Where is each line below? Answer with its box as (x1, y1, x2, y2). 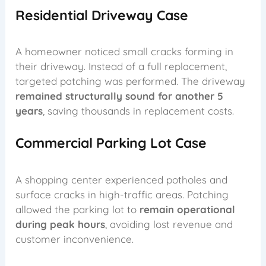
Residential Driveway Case (15, 6, 189, 24)
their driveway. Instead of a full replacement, (15, 60, 227, 73)
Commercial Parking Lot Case (15, 134, 207, 152)
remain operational (140, 202, 236, 216)
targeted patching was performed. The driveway (15, 75, 246, 88)
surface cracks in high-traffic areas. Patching (15, 188, 229, 201)
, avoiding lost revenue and (105, 217, 233, 230)
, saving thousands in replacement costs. (43, 104, 235, 118)
